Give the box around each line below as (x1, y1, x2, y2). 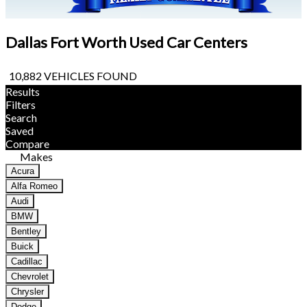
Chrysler (11, 286, 44, 297)
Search (5, 111, 37, 125)
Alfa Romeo (11, 181, 58, 192)
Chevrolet (11, 271, 49, 282)
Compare (5, 137, 49, 151)
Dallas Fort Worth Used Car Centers (5, 33, 247, 52)
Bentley (11, 226, 41, 237)
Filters (5, 98, 36, 112)
